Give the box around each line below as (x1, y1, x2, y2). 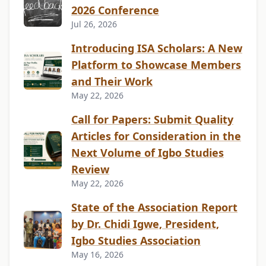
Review (71, 162, 109, 177)
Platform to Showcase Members (71, 58, 241, 72)
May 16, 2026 (71, 249, 123, 261)
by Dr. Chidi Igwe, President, (71, 217, 219, 232)
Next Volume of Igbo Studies (71, 145, 224, 160)
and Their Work (71, 74, 153, 89)
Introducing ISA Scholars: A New (71, 41, 242, 56)
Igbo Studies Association (71, 233, 201, 248)
